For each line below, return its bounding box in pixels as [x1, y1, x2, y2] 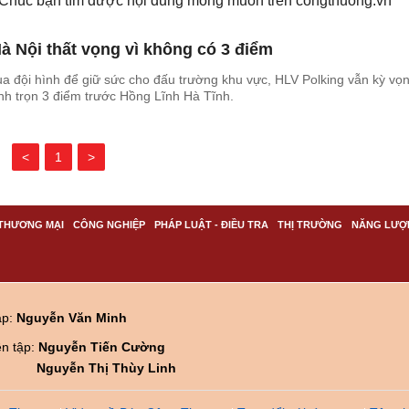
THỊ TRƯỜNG [278, 218, 342, 230]
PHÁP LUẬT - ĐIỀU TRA [154, 218, 268, 230]
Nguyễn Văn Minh [16, 309, 127, 325]
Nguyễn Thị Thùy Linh [37, 360, 176, 375]
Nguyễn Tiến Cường [38, 339, 165, 354]
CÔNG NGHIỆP [73, 218, 145, 230]
